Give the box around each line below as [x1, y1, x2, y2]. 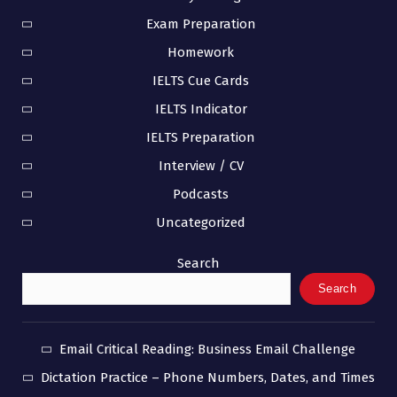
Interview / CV [158, 157, 244, 174]
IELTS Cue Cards [152, 72, 249, 89]
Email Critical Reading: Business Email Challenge [59, 340, 355, 357]
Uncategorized [156, 214, 245, 230]
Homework [167, 43, 234, 60]
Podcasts [173, 185, 229, 202]
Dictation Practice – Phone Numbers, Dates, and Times [40, 369, 375, 385]
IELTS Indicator [154, 100, 247, 117]
